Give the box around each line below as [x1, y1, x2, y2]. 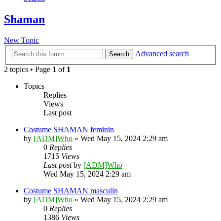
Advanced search [135, 49, 189, 58]
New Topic [4, 36, 39, 45]
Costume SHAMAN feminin [24, 125, 114, 134]
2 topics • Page [4, 65, 52, 74]
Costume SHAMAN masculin [24, 186, 118, 195]
